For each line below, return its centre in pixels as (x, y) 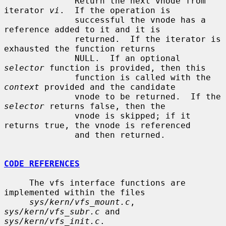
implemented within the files (75, 192)
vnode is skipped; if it (39, 116)
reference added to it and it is (82, 29)
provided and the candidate (107, 87)
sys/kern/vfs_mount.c (80, 202)
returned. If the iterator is (39, 39)
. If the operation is (115, 10)
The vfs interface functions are (17, 183)
